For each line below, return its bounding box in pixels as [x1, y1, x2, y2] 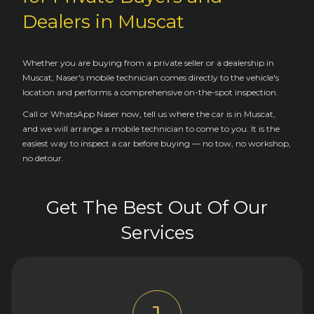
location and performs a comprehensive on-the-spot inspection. [22, 86, 278, 97]
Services [120, 221, 194, 244]
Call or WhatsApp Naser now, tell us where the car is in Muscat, [22, 108, 275, 119]
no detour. [22, 152, 64, 163]
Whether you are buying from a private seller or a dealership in [22, 57, 274, 68]
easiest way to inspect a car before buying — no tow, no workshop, [22, 137, 291, 149]
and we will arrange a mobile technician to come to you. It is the [22, 123, 280, 134]
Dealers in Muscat [22, 10, 184, 33]
